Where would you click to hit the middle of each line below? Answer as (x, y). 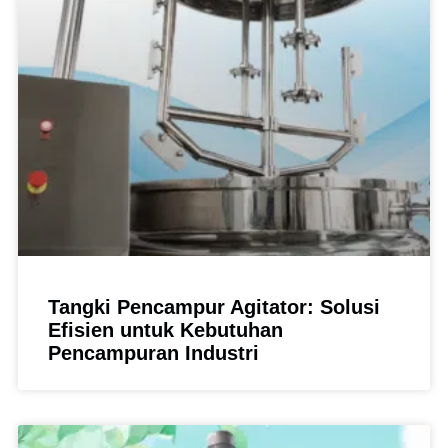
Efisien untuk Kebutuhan (165, 329)
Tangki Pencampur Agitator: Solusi (214, 306)
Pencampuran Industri (153, 352)
